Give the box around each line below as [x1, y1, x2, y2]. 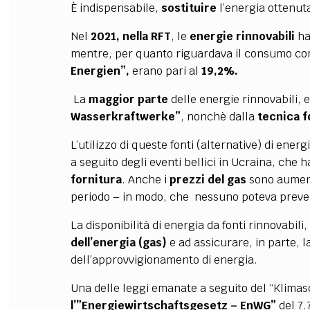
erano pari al [129, 64, 201, 78]
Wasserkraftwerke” [70, 109, 181, 124]
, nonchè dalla [180, 109, 257, 124]
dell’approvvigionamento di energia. [70, 253, 257, 267]
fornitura [70, 172, 122, 187]
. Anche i [121, 172, 170, 187]
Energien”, [70, 64, 129, 78]
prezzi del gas [169, 172, 246, 187]
